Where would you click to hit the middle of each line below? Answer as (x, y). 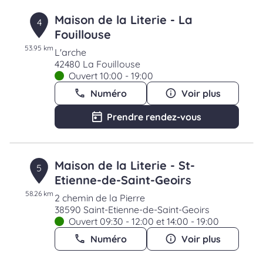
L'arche (70, 52)
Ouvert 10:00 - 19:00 (111, 76)
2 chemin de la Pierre (100, 198)
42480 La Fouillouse (97, 64)
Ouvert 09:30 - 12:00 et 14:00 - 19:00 (144, 221)
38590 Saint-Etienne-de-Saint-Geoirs (132, 210)
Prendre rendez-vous (154, 117)
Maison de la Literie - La (123, 20)
